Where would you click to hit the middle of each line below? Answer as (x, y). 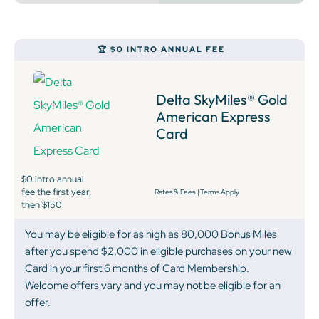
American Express (213, 117)
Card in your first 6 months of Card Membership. (137, 269)
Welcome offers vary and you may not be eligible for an (153, 286)
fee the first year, (56, 192)
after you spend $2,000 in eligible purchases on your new (158, 252)
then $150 (42, 205)
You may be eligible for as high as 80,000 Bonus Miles (151, 235)
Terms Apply (219, 192)
